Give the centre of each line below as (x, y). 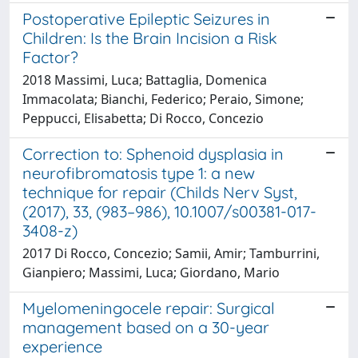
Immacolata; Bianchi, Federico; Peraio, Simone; (163, 99)
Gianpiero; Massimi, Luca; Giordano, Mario (151, 272)
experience (62, 346)
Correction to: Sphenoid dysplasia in (153, 153)
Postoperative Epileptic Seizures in (146, 18)
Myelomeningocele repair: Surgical (149, 308)
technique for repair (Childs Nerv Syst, (160, 192)
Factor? (50, 57)
